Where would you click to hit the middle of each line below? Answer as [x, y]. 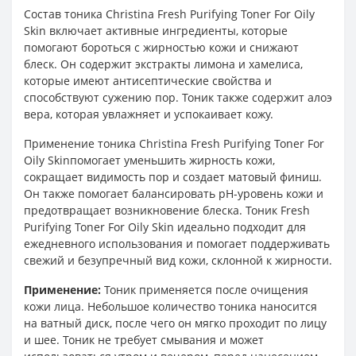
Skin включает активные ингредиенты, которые [156, 31]
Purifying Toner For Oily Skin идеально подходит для [165, 227]
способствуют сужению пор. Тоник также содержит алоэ [178, 97]
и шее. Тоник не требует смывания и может [144, 340]
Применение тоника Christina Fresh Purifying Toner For [174, 143]
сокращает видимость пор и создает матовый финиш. [173, 177]
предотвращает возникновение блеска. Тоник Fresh [167, 210]
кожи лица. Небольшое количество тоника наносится [170, 306]
